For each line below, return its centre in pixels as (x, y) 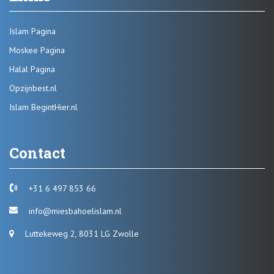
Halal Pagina (32, 69)
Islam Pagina (32, 31)
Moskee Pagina (37, 50)
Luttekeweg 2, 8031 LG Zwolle (81, 234)
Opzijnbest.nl (33, 88)
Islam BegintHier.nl (43, 107)
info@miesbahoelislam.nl (74, 211)
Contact (37, 153)
